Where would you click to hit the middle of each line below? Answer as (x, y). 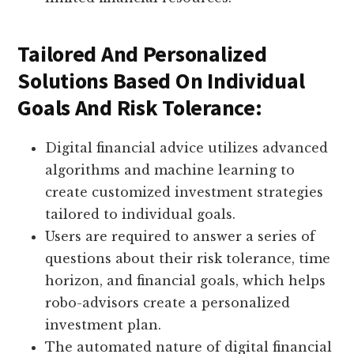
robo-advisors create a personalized (168, 303)
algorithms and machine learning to (170, 170)
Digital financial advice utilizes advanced (187, 148)
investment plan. (104, 325)
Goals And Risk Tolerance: (140, 108)
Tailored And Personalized (142, 54)
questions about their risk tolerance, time (188, 259)
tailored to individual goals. (141, 215)
